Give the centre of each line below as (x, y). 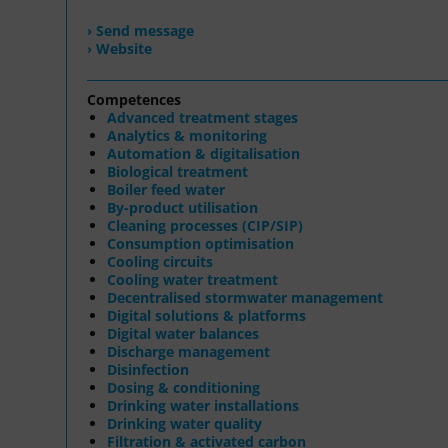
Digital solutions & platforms (206, 315)
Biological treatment (177, 171)
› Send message (140, 30)
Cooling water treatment (192, 279)
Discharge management (188, 351)
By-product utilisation (182, 207)
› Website (119, 48)
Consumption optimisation (200, 243)
